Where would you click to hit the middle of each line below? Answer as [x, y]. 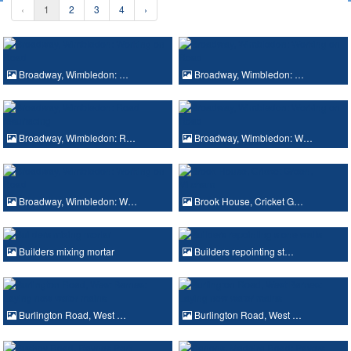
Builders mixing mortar [65, 251]
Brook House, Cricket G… [248, 201]
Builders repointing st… [243, 251]
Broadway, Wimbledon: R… [76, 137]
